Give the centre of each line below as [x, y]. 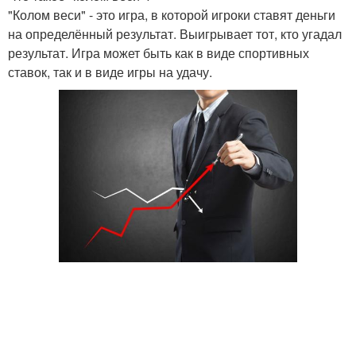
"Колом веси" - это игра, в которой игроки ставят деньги [172, 15]
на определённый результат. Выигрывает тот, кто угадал [175, 34]
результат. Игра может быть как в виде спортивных [159, 53]
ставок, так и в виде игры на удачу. [110, 72]
